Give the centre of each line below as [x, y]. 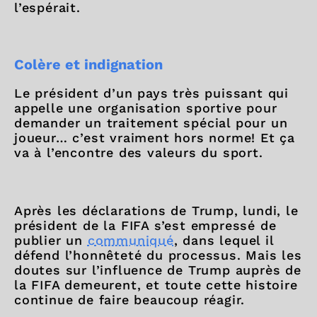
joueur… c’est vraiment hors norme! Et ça [155, 137]
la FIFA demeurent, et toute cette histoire [156, 284]
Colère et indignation [88, 64]
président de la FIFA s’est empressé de [145, 225]
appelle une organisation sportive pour [146, 108]
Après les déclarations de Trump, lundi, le [156, 210]
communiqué [131, 240]
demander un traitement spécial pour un [151, 122]
